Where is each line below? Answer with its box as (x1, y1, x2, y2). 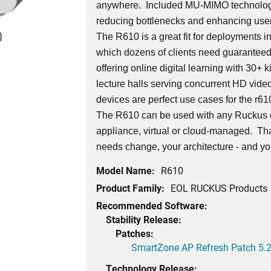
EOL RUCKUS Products (171, 181, 268, 195)
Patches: (116, 227, 154, 240)
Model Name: (96, 164, 155, 177)
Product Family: (96, 181, 165, 195)
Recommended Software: (96, 199, 208, 212)
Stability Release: (106, 213, 182, 226)
